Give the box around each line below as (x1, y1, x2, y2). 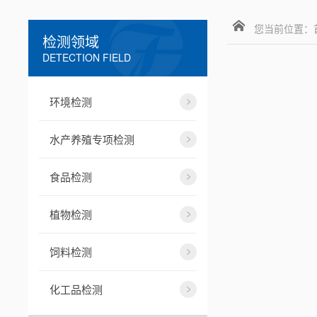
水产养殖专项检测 (50, 132, 135, 146)
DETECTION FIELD (42, 50, 132, 64)
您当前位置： (253, 21, 313, 35)
